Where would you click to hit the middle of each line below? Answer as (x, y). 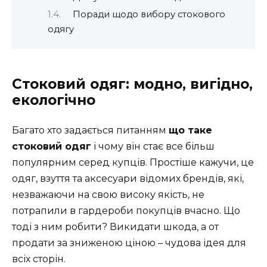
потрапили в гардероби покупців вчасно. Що (126, 210)
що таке (190, 130)
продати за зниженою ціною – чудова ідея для (129, 243)
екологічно (54, 100)
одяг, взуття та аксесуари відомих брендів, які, (128, 178)
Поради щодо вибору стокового (149, 15)
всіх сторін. (39, 259)
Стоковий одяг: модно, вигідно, (132, 84)
